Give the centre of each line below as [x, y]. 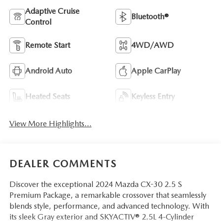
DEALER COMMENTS [63, 164]
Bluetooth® [150, 16]
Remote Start [47, 45]
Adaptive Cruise [52, 11]
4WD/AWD [152, 45]
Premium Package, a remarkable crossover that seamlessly [108, 195]
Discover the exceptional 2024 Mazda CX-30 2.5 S [95, 184]
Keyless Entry [153, 96]
